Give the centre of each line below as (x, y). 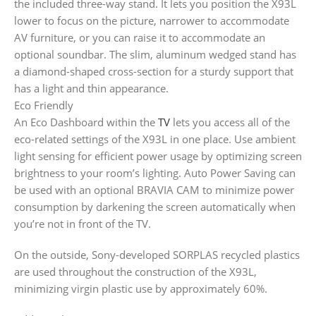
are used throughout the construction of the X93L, (135, 272)
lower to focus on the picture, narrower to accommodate (152, 21)
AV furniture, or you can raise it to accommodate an (140, 38)
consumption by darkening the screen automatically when (155, 207)
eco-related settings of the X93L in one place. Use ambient (155, 139)
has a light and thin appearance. (91, 89)
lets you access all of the (230, 122)
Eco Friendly (44, 105)
